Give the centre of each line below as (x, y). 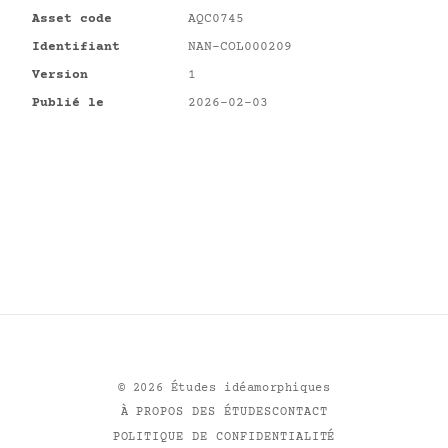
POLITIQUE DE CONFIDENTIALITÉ (224, 437)
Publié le (68, 103)
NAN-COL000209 (240, 47)
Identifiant (76, 47)
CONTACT (299, 412)
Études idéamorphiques (247, 388)
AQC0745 (216, 19)
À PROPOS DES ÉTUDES (196, 412)
